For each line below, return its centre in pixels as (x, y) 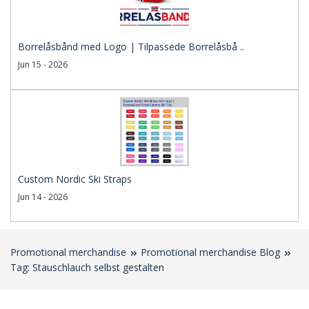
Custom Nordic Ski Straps (75, 179)
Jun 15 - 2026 (43, 65)
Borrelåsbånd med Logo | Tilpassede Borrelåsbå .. (131, 47)
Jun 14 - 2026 (43, 197)
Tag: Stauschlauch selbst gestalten (87, 268)
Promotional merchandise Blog (210, 252)
